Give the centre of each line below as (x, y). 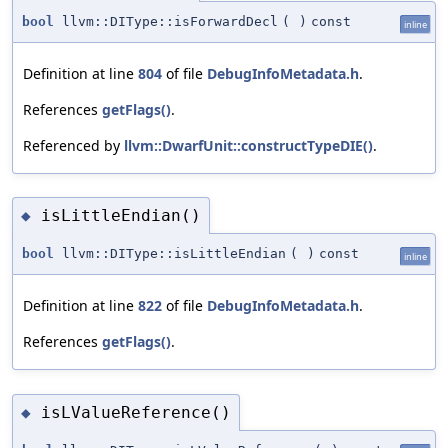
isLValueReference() (136, 412)
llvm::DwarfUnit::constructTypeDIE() (248, 145)
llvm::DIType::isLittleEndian (170, 254)
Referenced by (73, 145)
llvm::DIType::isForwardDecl (166, 21)
